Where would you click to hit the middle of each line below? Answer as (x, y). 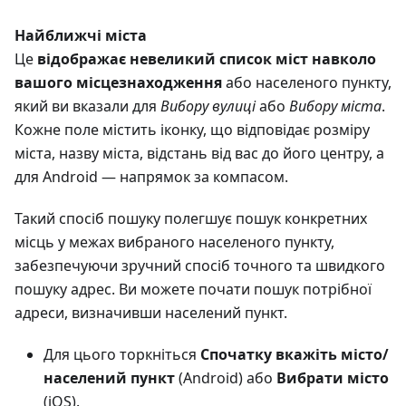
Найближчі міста (81, 36)
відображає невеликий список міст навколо (207, 59)
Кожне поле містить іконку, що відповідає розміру (192, 130)
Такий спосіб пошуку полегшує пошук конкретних (191, 219)
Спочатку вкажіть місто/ (295, 355)
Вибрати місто (333, 378)
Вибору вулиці (208, 106)
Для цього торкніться (122, 355)
